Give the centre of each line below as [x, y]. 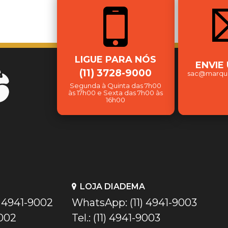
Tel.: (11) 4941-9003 [116, 218]
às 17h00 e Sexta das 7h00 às [116, 92]
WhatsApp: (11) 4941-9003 [135, 202]
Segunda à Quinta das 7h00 [116, 85]
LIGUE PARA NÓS [116, 59]
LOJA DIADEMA [113, 186]
